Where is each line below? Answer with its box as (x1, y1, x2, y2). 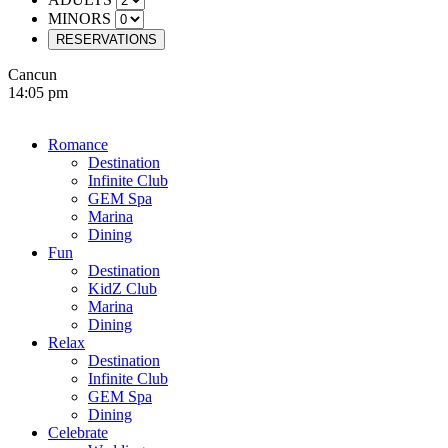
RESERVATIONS (56, 32, 157, 48)
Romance (48, 136, 108, 154)
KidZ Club (88, 280, 157, 298)
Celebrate (48, 424, 108, 442)
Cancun (8, 66, 57, 84)
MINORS (48, 10, 111, 28)
